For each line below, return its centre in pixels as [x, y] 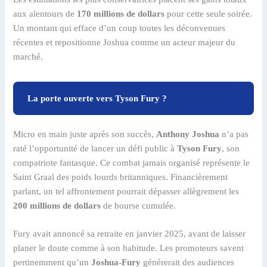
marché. [28, 56]
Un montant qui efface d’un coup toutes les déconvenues [119, 28]
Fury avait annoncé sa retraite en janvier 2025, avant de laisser [130, 234]
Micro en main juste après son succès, [85, 134]
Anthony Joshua [188, 134]
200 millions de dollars [57, 205]
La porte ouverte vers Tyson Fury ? [97, 98]
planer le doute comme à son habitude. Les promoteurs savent [129, 248]
